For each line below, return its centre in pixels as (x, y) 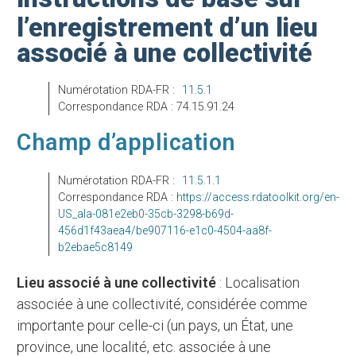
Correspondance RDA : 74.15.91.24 (149, 106)
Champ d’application (126, 142)
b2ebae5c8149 (95, 247)
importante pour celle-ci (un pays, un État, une (155, 325)
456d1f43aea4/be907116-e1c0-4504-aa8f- (164, 230)
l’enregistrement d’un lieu (168, 27)
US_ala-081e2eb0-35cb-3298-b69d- (145, 213)
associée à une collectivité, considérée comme (163, 304)
